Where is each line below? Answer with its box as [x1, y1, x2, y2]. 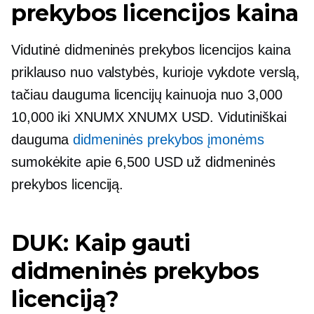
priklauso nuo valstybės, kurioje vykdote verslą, [11, 64, 301, 80]
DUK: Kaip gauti [11, 229, 191, 257]
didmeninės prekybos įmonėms [73, 132, 264, 147]
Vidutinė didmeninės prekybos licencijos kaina [11, 42, 291, 57]
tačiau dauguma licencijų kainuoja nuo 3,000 [11, 87, 282, 102]
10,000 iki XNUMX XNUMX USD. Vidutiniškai [11, 109, 287, 125]
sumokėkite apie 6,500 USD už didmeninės [11, 154, 276, 170]
